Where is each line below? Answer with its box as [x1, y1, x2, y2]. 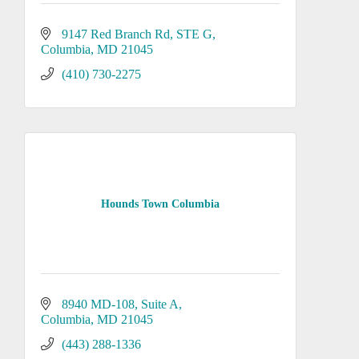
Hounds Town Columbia [101, 197, 220, 210]
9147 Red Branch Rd [62, 27, 170, 41]
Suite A [141, 297, 179, 311]
